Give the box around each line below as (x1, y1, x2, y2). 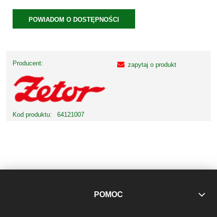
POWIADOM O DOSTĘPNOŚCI (29, 16, 120, 24)
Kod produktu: (13, 111, 52, 119)
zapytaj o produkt (128, 61, 176, 68)
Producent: (13, 59, 43, 67)
